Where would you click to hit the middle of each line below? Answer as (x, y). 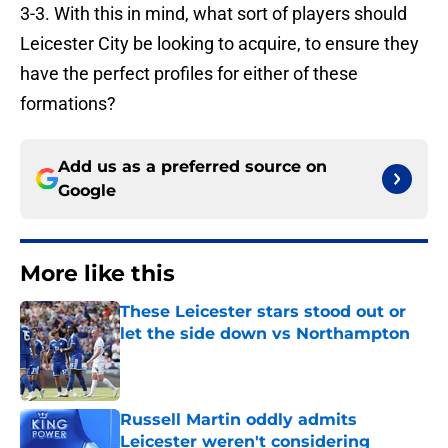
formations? (68, 104)
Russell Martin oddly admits (238, 420)
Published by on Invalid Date (206, 353)
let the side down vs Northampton (265, 334)
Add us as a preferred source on (192, 167)
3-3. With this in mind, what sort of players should (213, 14)
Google (87, 191)
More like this (97, 274)
